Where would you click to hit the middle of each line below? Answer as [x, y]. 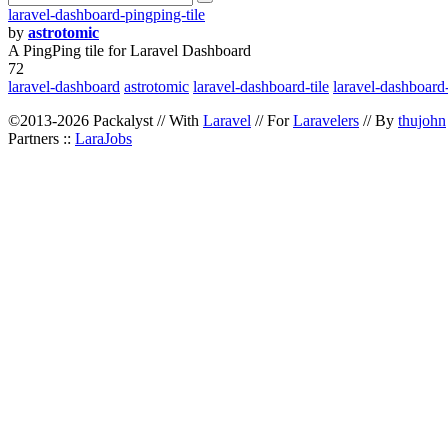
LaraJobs [103, 138]
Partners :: [41, 138]
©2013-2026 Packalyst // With [105, 120]
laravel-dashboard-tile [261, 86]
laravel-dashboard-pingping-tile [106, 14]
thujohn [422, 120]
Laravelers [326, 120]
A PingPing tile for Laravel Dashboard [129, 50]
